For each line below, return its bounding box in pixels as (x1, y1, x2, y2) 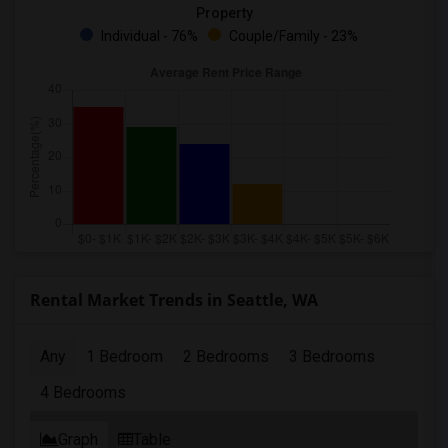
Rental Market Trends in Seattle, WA (30, 289, 318, 311)
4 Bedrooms (40, 383, 126, 402)
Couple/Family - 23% (226, 28, 358, 44)
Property (195, 5, 253, 21)
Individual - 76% (98, 28, 198, 44)
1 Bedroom (86, 347, 163, 366)
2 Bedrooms (183, 347, 269, 366)
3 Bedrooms (289, 347, 375, 366)
